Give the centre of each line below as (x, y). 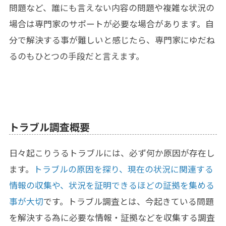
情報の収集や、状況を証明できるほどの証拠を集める (111, 185)
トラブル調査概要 (49, 127)
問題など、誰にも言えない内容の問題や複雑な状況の (111, 8)
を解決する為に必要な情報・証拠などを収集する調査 (112, 218)
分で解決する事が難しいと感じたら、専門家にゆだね (112, 40)
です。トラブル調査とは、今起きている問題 (128, 202)
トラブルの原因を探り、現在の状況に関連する (123, 169)
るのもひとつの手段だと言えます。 (76, 56)
